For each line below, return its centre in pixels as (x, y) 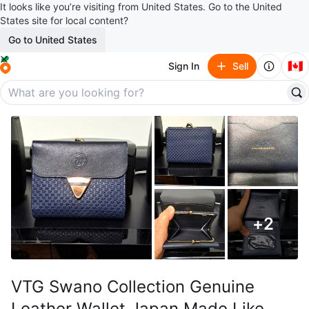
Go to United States (53, 40)
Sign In (184, 66)
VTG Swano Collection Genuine (133, 287)
